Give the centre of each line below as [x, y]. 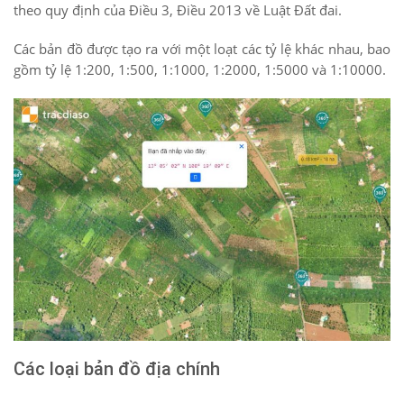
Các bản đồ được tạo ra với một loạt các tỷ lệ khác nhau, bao [202, 49]
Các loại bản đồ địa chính [117, 369]
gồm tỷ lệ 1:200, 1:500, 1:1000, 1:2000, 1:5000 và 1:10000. [200, 70]
